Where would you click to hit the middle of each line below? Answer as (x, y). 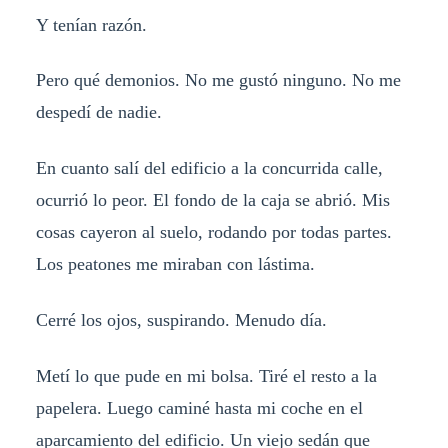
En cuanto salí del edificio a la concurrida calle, (209, 168)
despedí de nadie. (98, 112)
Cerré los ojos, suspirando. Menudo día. (181, 320)
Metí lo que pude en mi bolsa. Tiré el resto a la (206, 376)
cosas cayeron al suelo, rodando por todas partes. (213, 232)
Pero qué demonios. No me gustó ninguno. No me (218, 80)
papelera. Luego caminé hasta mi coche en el (199, 408)
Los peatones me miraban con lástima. (180, 264)
